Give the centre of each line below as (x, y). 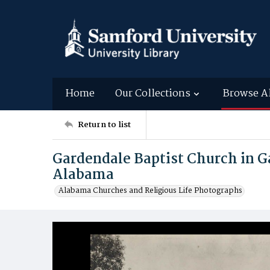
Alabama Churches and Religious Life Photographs (150, 191)
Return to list (104, 124)
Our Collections (153, 94)
